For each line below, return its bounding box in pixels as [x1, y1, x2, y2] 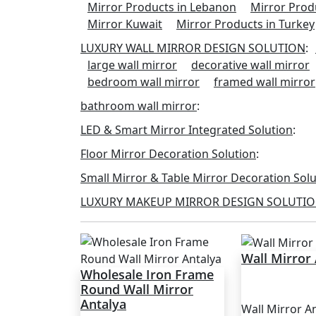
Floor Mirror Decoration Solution [80, 145, 256, 162]
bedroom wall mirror [87, 73, 200, 90]
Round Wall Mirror [80, 280, 193, 298]
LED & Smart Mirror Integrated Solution [80, 121, 293, 138]
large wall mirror [87, 56, 177, 73]
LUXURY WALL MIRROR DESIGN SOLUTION [80, 39, 305, 56]
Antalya [80, 295, 126, 312]
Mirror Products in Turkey [176, 16, 315, 32]
